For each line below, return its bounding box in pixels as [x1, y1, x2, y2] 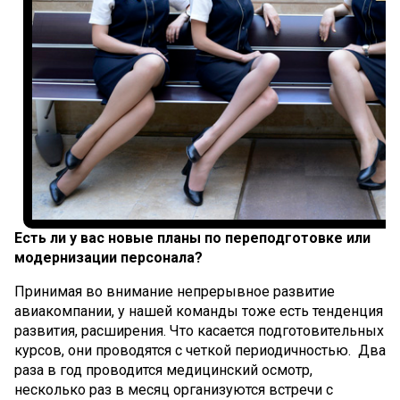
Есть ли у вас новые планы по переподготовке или [14, 229, 371, 246]
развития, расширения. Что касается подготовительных [14, 321, 384, 339]
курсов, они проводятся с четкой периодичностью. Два [14, 341, 386, 359]
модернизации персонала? [14, 248, 203, 266]
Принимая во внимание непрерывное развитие [14, 282, 335, 300]
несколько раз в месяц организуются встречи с [14, 380, 333, 398]
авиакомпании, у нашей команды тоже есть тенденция [14, 302, 383, 320]
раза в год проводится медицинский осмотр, [14, 361, 312, 379]
